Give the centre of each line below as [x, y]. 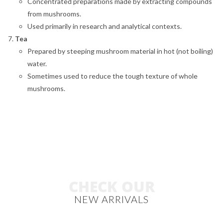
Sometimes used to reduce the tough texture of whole [112, 76]
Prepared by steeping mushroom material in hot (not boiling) [120, 51]
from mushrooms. [54, 14]
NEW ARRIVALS [111, 199]
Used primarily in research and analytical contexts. [105, 26]
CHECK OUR [111, 187]
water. [37, 64]
